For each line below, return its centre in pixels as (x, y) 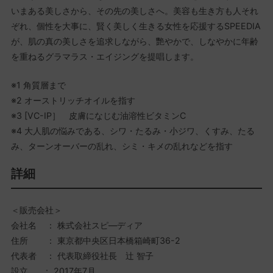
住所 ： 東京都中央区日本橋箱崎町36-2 (95, 240)
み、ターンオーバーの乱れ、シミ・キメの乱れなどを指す (122, 146)
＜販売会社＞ (36, 210)
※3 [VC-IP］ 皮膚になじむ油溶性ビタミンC (98, 115)
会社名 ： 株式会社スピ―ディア (76, 225)
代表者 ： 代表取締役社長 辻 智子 (82, 255)
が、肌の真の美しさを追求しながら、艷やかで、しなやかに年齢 (134, 41)
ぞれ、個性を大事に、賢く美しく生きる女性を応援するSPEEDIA (136, 26)
